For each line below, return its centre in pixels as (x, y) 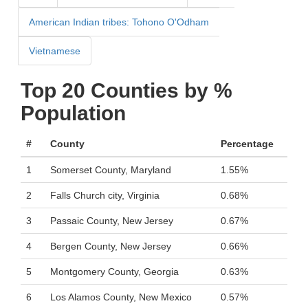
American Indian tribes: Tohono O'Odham (119, 22)
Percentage (247, 144)
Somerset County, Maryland (111, 170)
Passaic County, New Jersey (112, 221)
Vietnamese (55, 51)
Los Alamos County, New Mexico (121, 297)
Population (73, 113)
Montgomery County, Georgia (114, 272)
